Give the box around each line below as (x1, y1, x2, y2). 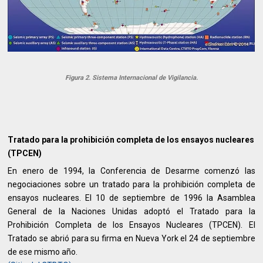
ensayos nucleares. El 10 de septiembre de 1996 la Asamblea (8, 193, 255, 203)
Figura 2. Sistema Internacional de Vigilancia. (65, 74, 198, 82)
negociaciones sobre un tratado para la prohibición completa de (8, 180, 255, 190)
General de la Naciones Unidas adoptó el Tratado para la (8, 207, 255, 217)
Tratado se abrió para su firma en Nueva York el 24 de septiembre (8, 234, 255, 244)
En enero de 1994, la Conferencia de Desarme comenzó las (8, 166, 255, 176)
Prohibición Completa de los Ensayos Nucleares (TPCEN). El (8, 220, 255, 230)
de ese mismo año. (8, 247, 78, 257)
